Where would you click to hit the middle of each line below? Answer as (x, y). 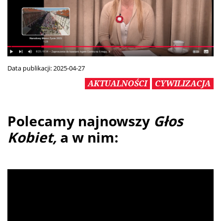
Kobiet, (34, 137)
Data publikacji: (30, 68)
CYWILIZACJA (183, 83)
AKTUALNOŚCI (117, 83)
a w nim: (91, 137)
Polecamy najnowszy (80, 121)
